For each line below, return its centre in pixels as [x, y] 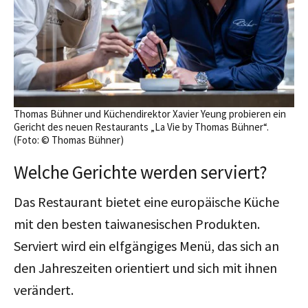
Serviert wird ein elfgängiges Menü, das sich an [146, 245]
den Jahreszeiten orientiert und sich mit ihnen [145, 267]
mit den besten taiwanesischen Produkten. [137, 223]
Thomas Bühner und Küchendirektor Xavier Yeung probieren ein [150, 113]
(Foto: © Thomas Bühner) [69, 140]
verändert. [44, 289]
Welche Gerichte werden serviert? [141, 172]
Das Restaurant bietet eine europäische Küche [146, 201]
